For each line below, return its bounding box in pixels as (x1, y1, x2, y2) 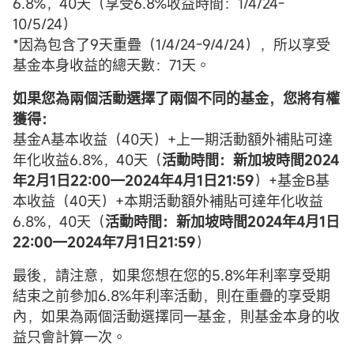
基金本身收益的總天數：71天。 (13, 55, 210, 74)
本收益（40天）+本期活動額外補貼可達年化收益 (13, 190, 323, 210)
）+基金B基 (254, 170, 330, 190)
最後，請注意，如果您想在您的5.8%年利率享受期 (13, 265, 330, 284)
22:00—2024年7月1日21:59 (13, 232, 196, 251)
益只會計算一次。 (13, 326, 126, 346)
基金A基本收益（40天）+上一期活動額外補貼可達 (13, 129, 333, 149)
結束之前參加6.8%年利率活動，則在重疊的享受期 (13, 285, 330, 305)
